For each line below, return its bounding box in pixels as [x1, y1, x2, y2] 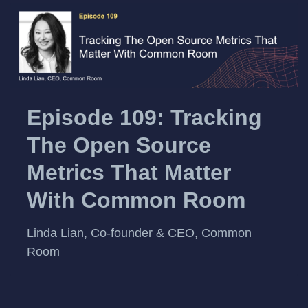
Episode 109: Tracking [27, 105, 262, 131]
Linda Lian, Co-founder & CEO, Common [27, 225, 252, 240]
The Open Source [27, 133, 211, 158]
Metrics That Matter [27, 160, 231, 186]
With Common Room [27, 188, 245, 213]
